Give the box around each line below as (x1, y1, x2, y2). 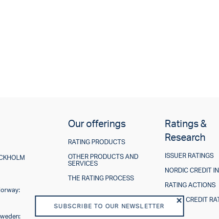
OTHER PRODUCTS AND (67, 153, 138, 161)
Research (165, 131, 206, 144)
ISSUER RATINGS (165, 152, 214, 160)
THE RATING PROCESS (67, 174, 134, 182)
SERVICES (67, 159, 98, 168)
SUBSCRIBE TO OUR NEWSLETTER (54, 202, 165, 210)
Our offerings (67, 117, 126, 130)
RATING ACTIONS (165, 181, 216, 189)
